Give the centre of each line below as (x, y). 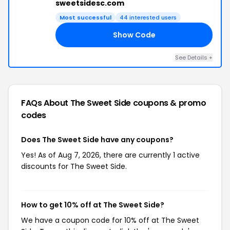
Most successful (85, 17)
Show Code (134, 35)
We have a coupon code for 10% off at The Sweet (110, 220)
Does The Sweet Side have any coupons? (97, 140)
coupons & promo (169, 103)
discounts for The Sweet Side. (74, 166)
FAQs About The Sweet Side (77, 103)
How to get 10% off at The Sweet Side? (93, 205)
